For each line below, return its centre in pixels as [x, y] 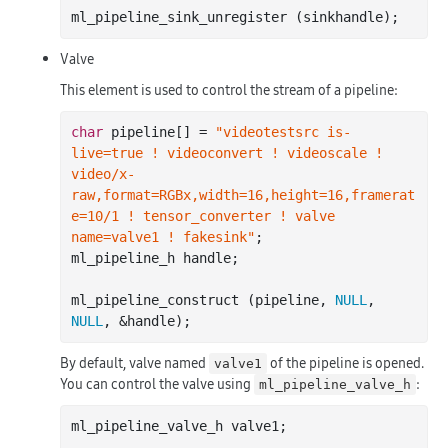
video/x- [103, 174]
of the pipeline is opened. [346, 363]
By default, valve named [134, 363]
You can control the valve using [157, 384]
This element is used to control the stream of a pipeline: [229, 90]
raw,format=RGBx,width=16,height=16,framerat [243, 195]
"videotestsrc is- [283, 132]
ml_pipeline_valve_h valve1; [179, 426]
